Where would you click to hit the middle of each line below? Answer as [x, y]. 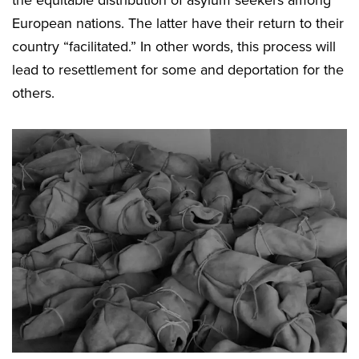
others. [33, 93]
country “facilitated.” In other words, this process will [174, 47]
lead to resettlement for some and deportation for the [178, 70]
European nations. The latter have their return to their [178, 24]
